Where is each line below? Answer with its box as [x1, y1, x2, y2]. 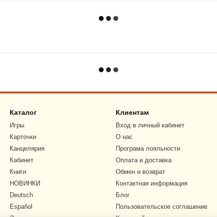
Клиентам [116, 108, 149, 116]
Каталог [10, 108, 37, 116]
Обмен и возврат [116, 168, 165, 175]
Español [10, 203, 32, 210]
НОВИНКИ [10, 180, 40, 187]
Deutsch [10, 191, 33, 199]
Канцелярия [10, 145, 45, 152]
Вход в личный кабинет [116, 122, 185, 129]
